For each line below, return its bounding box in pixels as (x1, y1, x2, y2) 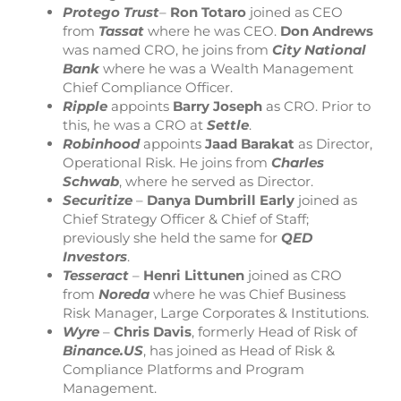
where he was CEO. (148, 21, 280, 39)
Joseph (213, 97, 262, 115)
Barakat (241, 134, 294, 152)
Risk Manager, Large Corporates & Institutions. (63, 303, 369, 321)
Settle (207, 115, 249, 133)
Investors (63, 247, 127, 265)
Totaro (201, 3, 246, 21)
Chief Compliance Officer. (63, 78, 233, 96)
